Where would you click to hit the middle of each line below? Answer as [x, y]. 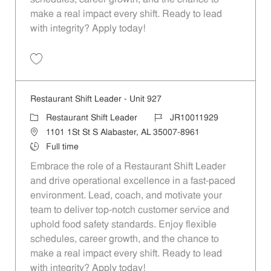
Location [46, 132]
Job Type [47, 147]
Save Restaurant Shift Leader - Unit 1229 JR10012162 [125, 70]
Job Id [165, 118]
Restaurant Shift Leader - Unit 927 [96, 100]
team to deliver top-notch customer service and [129, 211]
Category [47, 118]
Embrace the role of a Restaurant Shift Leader [128, 167]
